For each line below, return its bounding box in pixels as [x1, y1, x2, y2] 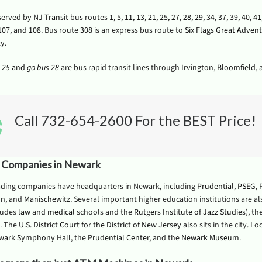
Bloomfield [216, 62, 256, 74]
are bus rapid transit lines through [58, 62, 181, 74]
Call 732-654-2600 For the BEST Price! [14, 112, 256, 129]
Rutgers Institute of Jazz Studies [133, 206, 246, 218]
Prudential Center [87, 232, 149, 244]
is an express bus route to [92, 25, 185, 36]
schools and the [74, 206, 134, 218]
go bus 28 [26, 62, 59, 74]
